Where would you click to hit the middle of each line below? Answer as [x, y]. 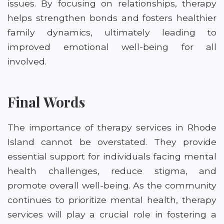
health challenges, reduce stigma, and [112, 171]
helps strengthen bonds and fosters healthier [112, 18]
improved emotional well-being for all [112, 47]
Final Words [46, 102]
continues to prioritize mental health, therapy [112, 200]
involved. [27, 61]
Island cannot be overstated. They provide [112, 142]
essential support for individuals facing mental [112, 156]
